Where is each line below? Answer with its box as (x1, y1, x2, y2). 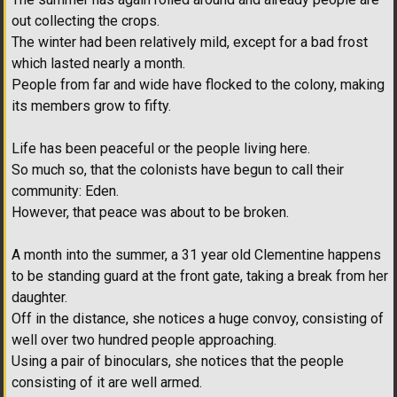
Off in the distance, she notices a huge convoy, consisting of (12, 310, 384, 328)
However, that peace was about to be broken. (12, 204, 289, 222)
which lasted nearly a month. (12, 55, 185, 73)
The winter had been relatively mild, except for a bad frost (12, 34, 368, 51)
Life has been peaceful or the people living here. (12, 140, 310, 158)
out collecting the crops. (12, 12, 160, 30)
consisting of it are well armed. (12, 374, 202, 392)
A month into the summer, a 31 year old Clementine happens (12, 246, 381, 264)
